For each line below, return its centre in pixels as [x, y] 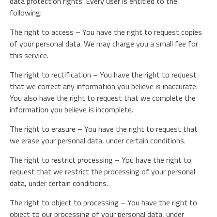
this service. [29, 55]
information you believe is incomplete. [71, 109]
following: [26, 13]
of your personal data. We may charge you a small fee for [104, 44]
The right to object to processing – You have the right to [103, 202]
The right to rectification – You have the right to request [103, 75]
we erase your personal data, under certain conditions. [98, 140]
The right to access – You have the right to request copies [106, 32]
